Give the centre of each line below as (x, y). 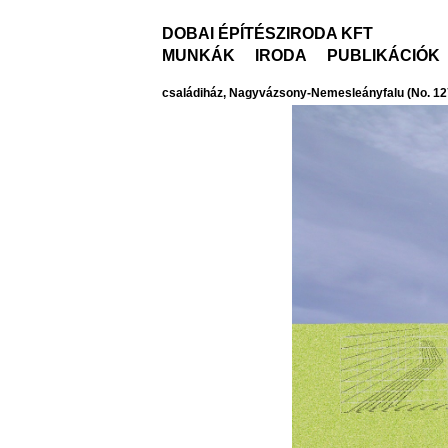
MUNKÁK (198, 55)
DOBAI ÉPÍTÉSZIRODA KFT (267, 33)
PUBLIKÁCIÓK (383, 55)
